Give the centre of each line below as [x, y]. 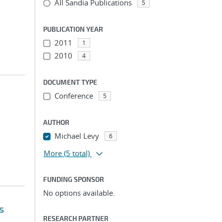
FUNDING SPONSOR [74, 179]
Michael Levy [77, 136]
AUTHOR [56, 122]
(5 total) [77, 153]
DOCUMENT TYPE [70, 82]
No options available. [79, 193]
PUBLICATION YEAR [73, 29]
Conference [74, 96]
